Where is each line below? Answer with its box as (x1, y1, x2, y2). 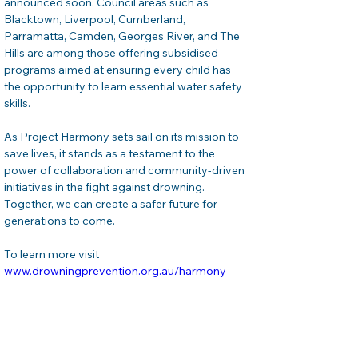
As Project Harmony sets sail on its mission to (4, 129, 241, 144)
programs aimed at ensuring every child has (4, 62, 233, 77)
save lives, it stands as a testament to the (4, 145, 217, 161)
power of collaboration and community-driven (4, 162, 247, 177)
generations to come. (4, 213, 115, 228)
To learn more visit (4, 246, 101, 261)
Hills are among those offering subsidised (4, 45, 221, 60)
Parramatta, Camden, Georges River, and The (4, 28, 242, 43)
